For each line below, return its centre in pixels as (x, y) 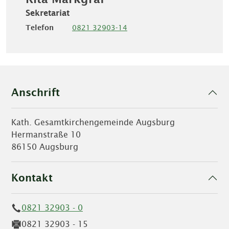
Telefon (40, 28)
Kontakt (32, 178)
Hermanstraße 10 (46, 135)
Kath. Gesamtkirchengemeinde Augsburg (93, 122)
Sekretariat (48, 13)
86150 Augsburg (45, 147)
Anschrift (36, 92)
